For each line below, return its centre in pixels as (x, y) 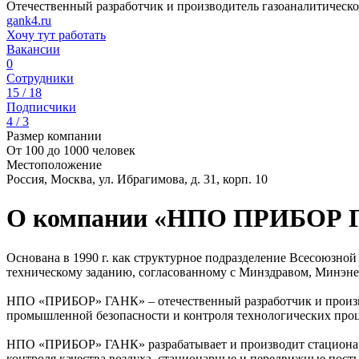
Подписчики (41, 107)
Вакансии (33, 49)
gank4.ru (29, 20)
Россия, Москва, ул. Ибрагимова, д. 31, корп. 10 (137, 179)
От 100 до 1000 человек (71, 150)
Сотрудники (40, 78)
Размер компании (54, 136)
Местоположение (54, 165)
